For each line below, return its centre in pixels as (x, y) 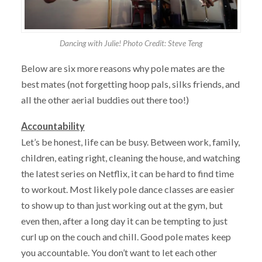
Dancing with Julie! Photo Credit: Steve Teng (131, 43)
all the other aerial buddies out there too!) (105, 100)
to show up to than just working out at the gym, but (122, 205)
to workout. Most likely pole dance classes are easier (127, 189)
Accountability (53, 126)
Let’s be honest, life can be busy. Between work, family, (130, 142)
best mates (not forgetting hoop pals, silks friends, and (130, 84)
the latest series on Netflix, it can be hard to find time (127, 173)
